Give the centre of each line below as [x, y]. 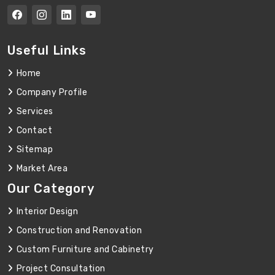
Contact [34, 131]
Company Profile [52, 93]
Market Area [42, 169]
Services [35, 112]
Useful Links [47, 51]
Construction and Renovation [79, 231]
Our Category [51, 189]
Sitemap [34, 150]
